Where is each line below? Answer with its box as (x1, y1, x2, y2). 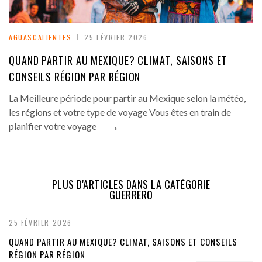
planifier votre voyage (9, 120, 96, 132)
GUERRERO (109, 187, 153, 203)
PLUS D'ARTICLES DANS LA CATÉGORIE (51, 177, 211, 192)
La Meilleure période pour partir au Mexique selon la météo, (9, 92, 246, 104)
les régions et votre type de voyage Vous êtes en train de (9, 106, 231, 118)
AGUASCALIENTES (9, 32, 72, 43)
